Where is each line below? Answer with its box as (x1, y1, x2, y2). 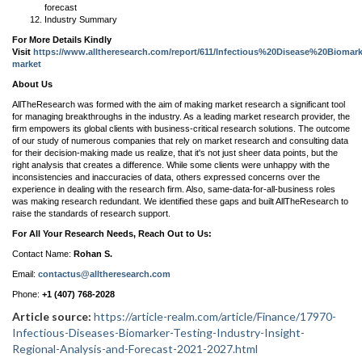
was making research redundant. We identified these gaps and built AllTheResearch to (12, 196, 348, 206)
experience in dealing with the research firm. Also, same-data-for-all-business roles (12, 184, 335, 194)
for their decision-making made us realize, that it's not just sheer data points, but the (12, 148, 338, 158)
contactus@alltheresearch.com (38, 269, 170, 279)
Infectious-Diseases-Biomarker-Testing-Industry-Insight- (12, 326, 305, 339)
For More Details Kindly (12, 35, 112, 44)
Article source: (12, 309, 91, 323)
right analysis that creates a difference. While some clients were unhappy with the (12, 160, 330, 170)
